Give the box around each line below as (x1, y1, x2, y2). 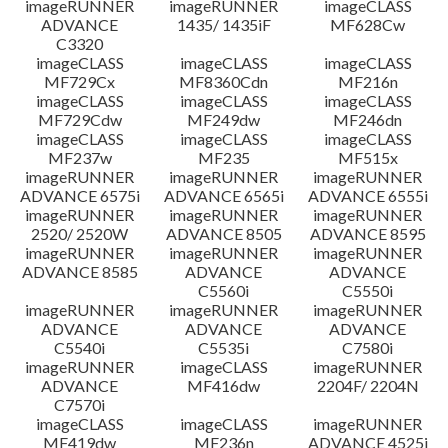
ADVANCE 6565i (163, 186, 284, 205)
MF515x (337, 148, 398, 167)
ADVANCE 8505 (165, 224, 282, 243)
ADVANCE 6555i (307, 186, 428, 205)
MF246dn (333, 110, 403, 129)
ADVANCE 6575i (20, 186, 140, 205)
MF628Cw (330, 15, 406, 34)
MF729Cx (44, 72, 116, 91)
